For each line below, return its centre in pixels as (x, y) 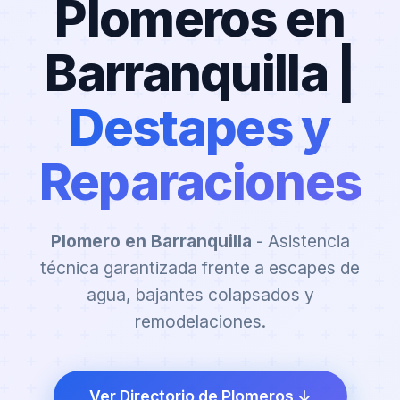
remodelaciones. (200, 321)
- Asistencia (300, 241)
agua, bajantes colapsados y (200, 294)
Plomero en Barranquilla (151, 241)
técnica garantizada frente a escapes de (200, 267)
